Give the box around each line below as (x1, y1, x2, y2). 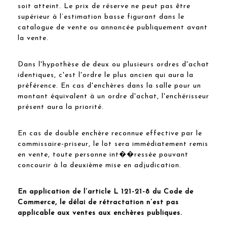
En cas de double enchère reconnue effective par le (18, 129, 202, 137)
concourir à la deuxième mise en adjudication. (18, 161, 181, 169)
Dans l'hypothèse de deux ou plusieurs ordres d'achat (18, 60, 209, 68)
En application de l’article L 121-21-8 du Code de (18, 187, 194, 196)
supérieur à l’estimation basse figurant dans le (18, 13, 184, 21)
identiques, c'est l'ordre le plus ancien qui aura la (18, 71, 194, 79)
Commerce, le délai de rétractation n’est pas (18, 198, 179, 206)
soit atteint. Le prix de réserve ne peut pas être (18, 2, 191, 10)
